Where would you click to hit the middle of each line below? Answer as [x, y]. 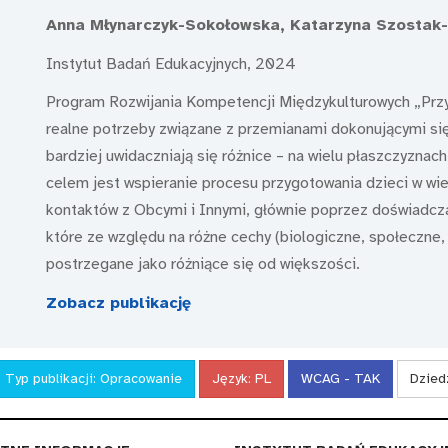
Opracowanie [141, 378]
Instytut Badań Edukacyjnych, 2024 [170, 63]
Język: [233, 378]
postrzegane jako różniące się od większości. [202, 264]
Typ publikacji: [52, 378]
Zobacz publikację [118, 302]
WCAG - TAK [340, 378]
